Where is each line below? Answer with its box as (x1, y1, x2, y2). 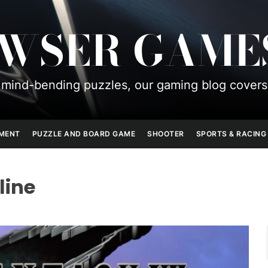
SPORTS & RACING (196, 129, 266, 138)
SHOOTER (147, 129, 184, 138)
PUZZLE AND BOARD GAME (32, 129, 135, 138)
